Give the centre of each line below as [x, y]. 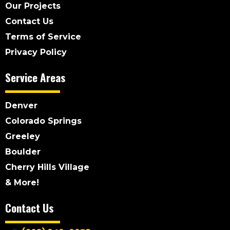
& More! [22, 183]
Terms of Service [43, 37]
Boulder [23, 152]
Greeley [23, 137]
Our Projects [33, 6]
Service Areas [35, 78]
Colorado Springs [43, 121]
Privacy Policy [36, 52]
